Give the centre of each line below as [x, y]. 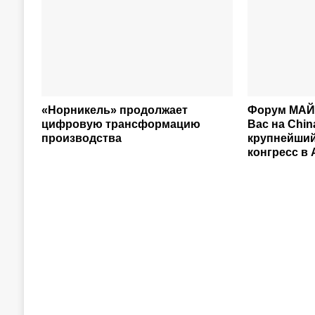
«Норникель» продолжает [114, 110]
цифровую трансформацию [121, 124]
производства [81, 138]
